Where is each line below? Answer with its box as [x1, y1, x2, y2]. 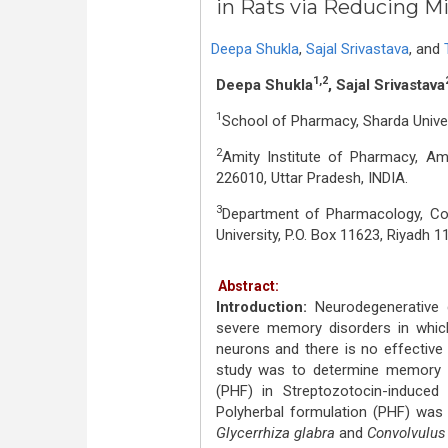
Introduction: [215, 298, 315, 316]
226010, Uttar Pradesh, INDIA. [215, 169, 408, 187]
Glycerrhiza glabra [215, 424, 339, 442]
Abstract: [217, 278, 279, 294]
